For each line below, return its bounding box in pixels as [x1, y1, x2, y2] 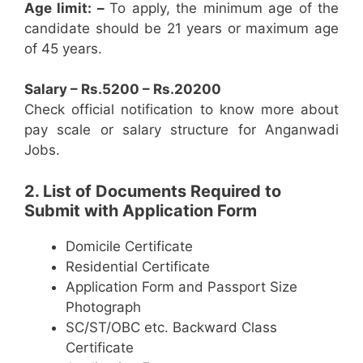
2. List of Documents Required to [24, 181, 281, 201]
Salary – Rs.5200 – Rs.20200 [24, 81, 221, 98]
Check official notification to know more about [24, 101, 339, 118]
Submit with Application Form [24, 200, 257, 220]
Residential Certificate [66, 258, 210, 275]
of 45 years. [24, 40, 102, 57]
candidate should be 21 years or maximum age [24, 19, 339, 36]
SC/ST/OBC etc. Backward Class [66, 318, 277, 335]
